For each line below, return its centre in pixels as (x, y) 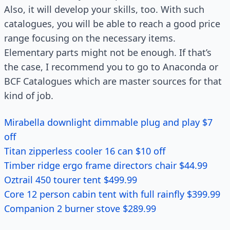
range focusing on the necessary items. (90, 38)
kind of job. (29, 95)
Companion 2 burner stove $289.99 (81, 208)
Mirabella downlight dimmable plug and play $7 (108, 122)
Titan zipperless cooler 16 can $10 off (86, 151)
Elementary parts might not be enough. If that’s (108, 52)
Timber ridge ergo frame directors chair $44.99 (108, 165)
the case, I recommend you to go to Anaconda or (111, 67)
